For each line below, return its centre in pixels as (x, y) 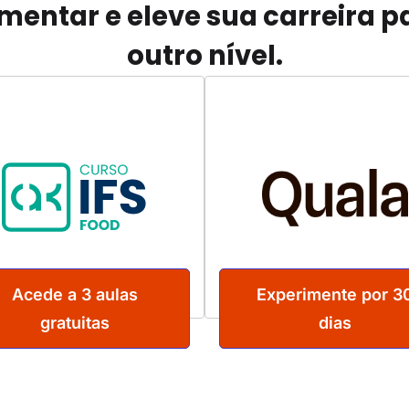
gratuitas (74, 323)
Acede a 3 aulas (74, 295)
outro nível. (204, 56)
